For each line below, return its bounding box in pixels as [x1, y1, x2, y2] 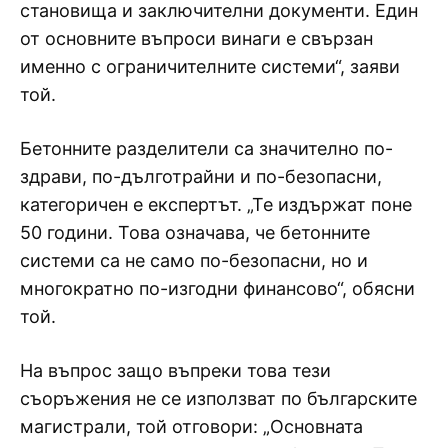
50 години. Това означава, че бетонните [20, 221, 370, 243]
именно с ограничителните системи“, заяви [20, 55, 400, 77]
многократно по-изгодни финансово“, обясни [20, 277, 415, 299]
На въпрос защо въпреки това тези [20, 359, 331, 381]
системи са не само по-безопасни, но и [20, 249, 368, 271]
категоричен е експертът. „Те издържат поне [20, 193, 412, 215]
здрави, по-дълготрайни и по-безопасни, [20, 165, 382, 187]
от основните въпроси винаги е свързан [20, 27, 373, 49]
